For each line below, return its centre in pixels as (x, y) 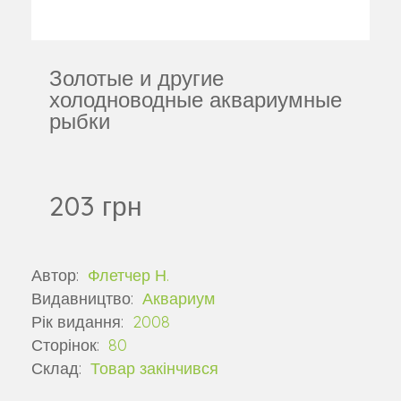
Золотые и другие (137, 77)
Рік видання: (80, 321)
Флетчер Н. (128, 275)
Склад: (59, 368)
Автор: (57, 275)
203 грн (96, 205)
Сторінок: (68, 345)
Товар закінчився (154, 368)
